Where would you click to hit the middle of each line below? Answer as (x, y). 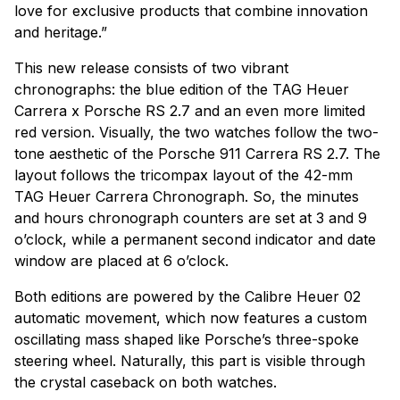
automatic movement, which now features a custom (191, 317)
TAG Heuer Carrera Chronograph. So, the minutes (187, 196)
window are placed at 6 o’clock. (121, 260)
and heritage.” (61, 32)
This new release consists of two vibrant (151, 67)
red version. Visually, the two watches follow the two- (196, 132)
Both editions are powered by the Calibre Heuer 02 (187, 296)
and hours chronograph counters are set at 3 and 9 (191, 217)
